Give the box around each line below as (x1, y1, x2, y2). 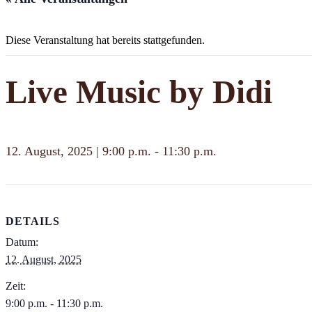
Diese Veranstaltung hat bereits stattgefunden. (6, 34, 205, 46)
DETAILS (6, 215, 60, 228)
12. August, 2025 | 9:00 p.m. (6, 143, 151, 158)
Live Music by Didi (6, 74, 272, 110)
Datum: (6, 236, 38, 249)
